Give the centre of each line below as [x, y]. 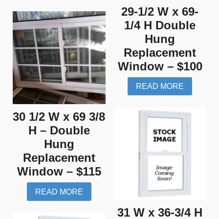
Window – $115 [59, 172]
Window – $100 [160, 66]
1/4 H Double [160, 25]
